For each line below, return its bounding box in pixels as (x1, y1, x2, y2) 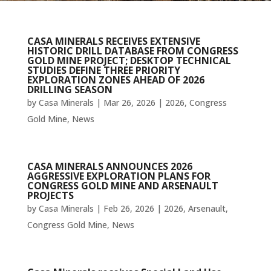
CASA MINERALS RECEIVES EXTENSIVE (27, 34, 200, 48)
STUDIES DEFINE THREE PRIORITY (27, 64, 180, 77)
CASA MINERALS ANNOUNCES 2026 (27, 160, 192, 173)
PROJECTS (27, 189, 74, 202)
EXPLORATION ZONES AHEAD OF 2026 (27, 73, 204, 87)
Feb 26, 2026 (103, 203, 154, 214)
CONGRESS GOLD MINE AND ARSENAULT (27, 179, 218, 192)
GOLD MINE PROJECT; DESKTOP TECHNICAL (27, 54, 231, 67)
